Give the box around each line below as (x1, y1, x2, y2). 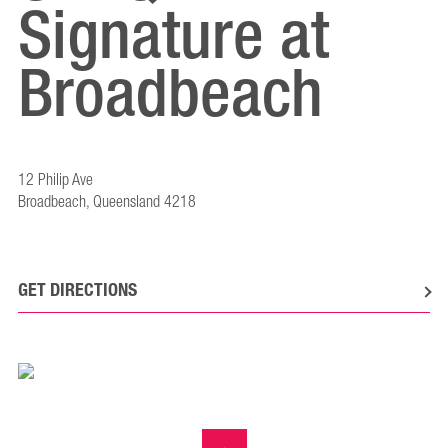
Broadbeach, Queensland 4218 (18, 188, 196, 217)
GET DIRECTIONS (18, 274, 137, 305)
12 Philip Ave (18, 166, 93, 195)
